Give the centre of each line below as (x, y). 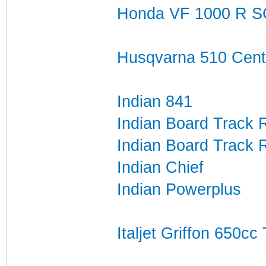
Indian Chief (160, 167)
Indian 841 (154, 101)
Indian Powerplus (179, 189)
